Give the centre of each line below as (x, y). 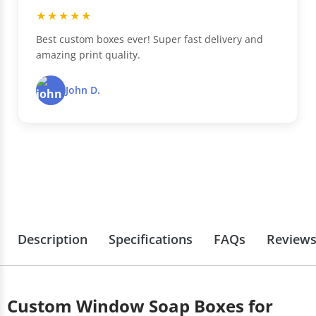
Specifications (151, 239)
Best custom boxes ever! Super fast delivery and (150, 39)
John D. (83, 90)
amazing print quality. (88, 54)
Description (53, 239)
